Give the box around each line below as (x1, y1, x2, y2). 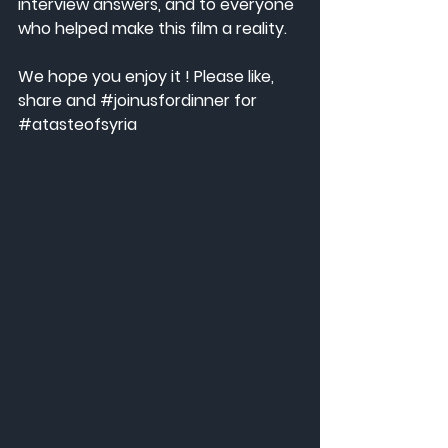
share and (18, 89, 100, 112)
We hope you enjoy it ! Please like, (18, 65, 278, 88)
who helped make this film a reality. (18, 17, 287, 40)
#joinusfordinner (100, 89, 230, 112)
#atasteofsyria (18, 113, 137, 136)
